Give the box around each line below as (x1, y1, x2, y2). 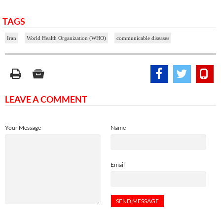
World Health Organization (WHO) (27, 35, 106, 41)
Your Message (5, 123, 41, 131)
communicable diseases (116, 35, 169, 41)
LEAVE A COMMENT (5, 93, 87, 105)
